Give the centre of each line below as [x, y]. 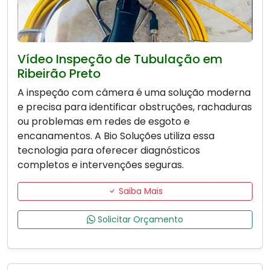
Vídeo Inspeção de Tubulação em [120, 59]
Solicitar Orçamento [139, 220]
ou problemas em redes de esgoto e [104, 122]
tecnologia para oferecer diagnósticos [109, 151]
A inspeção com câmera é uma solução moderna [134, 93]
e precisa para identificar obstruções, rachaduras [135, 107]
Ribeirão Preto [59, 74]
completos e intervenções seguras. [101, 165]
